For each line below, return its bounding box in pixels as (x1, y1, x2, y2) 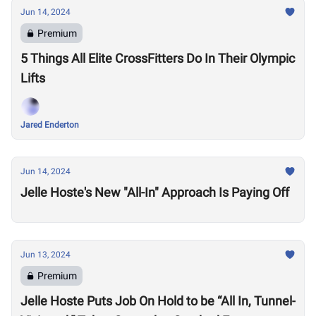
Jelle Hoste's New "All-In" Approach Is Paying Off (20, 185, 289, 200)
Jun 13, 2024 (20, 250, 71, 260)
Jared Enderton (20, 120, 79, 130)
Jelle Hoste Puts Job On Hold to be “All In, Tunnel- (20, 293, 296, 308)
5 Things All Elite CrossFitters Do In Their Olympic (20, 51, 295, 66)
